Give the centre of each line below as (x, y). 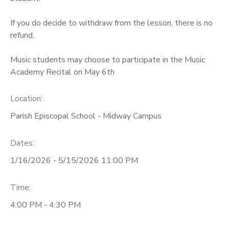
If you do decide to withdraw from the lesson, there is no (111, 23)
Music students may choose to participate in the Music (108, 60)
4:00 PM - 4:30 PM (45, 205)
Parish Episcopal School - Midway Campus (86, 116)
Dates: (22, 143)
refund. (22, 35)
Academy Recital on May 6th (62, 72)
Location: (26, 99)
